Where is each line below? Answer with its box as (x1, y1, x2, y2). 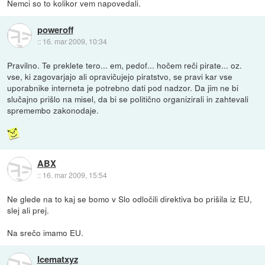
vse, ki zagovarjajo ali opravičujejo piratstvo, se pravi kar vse (7, 70, 233, 82)
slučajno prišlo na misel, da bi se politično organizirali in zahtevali (7, 92, 249, 105)
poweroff (37, 23, 73, 37)
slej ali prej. (7, 203, 50, 216)
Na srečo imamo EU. (7, 226, 84, 238)
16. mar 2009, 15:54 (42, 170, 107, 180)
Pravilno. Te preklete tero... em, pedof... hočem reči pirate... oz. (7, 59, 243, 71)
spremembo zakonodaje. (7, 104, 99, 116)
